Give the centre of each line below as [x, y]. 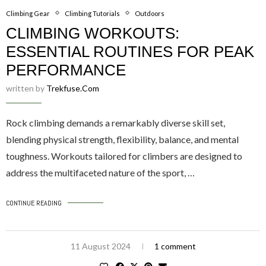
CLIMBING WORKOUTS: [93, 33]
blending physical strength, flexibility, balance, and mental [122, 139]
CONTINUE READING [34, 203]
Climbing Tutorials [92, 13]
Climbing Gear [28, 13]
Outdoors [150, 13]
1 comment [175, 246]
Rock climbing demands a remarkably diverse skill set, [115, 122]
